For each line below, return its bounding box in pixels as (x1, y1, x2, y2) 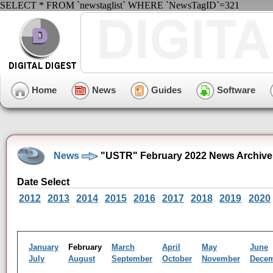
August (68, 254, 95, 263)
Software (214, 84, 255, 95)
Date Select (17, 177, 69, 187)
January (29, 243, 58, 252)
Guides (149, 84, 182, 95)
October (162, 254, 192, 263)
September (112, 254, 152, 263)
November (202, 254, 240, 263)
